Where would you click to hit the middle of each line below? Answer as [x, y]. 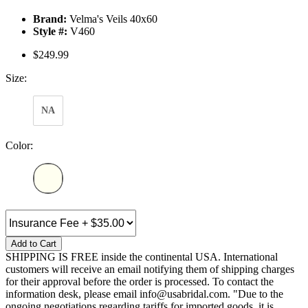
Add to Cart [34, 244]
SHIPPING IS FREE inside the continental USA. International [142, 257]
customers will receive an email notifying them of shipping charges [150, 269]
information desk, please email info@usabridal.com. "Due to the [144, 294]
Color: [19, 146]
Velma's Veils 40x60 [112, 19]
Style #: [50, 32]
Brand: [50, 19]
